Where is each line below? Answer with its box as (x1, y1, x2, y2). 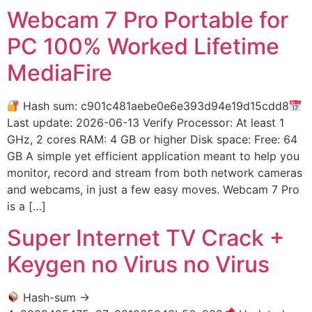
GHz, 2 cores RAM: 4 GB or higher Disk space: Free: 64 (7, 132, 297, 147)
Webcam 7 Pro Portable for (7, 6, 288, 34)
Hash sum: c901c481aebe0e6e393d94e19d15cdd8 (19, 99, 290, 114)
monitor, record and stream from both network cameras (7, 166, 302, 180)
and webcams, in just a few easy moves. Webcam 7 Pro (7, 182, 299, 197)
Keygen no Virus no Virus (7, 250, 270, 278)
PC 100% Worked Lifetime (7, 33, 279, 61)
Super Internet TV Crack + (7, 224, 284, 251)
